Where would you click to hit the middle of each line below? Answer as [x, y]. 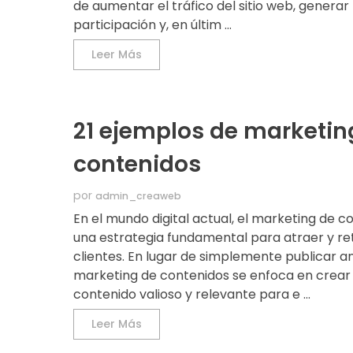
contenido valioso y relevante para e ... [192, 295]
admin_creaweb [139, 196]
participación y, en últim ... [153, 25]
